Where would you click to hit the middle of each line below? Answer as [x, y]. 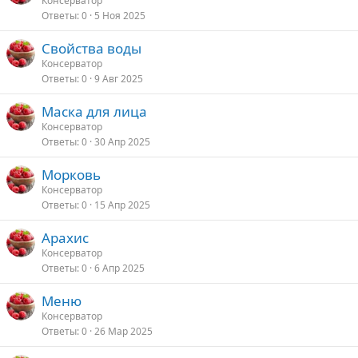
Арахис [65, 238]
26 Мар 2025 [123, 331]
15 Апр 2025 [122, 205]
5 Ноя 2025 [120, 16]
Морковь [71, 175]
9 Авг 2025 [119, 79]
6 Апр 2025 [119, 268]
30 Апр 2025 [122, 142]
